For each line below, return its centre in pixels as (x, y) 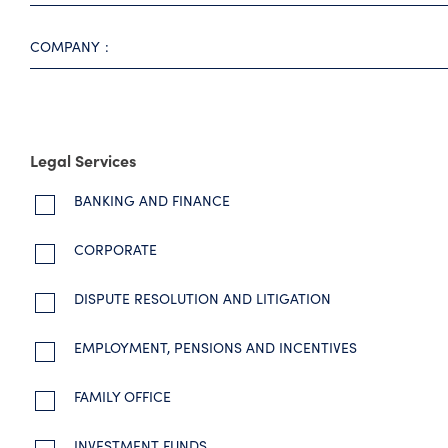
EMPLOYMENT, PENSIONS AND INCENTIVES (213, 347)
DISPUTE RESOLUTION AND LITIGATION (200, 298)
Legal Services (83, 160)
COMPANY (65, 46)
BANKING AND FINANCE (150, 200)
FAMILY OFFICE (120, 396)
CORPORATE (113, 249)
